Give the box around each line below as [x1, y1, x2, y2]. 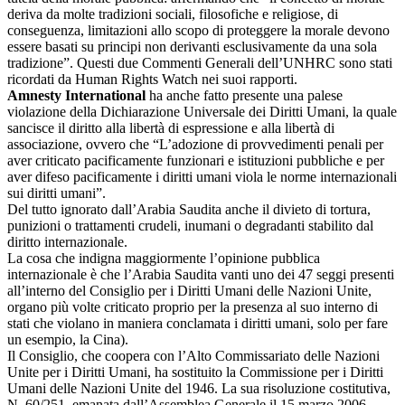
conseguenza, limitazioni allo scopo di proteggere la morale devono [7, 22, 390, 38]
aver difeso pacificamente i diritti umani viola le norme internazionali [7, 168, 397, 184]
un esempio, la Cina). [7, 331, 128, 347]
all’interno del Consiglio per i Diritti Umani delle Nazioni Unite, [7, 282, 372, 298]
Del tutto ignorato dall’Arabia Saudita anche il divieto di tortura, [7, 201, 371, 217]
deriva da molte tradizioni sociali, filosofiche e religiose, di [7, 5, 338, 22]
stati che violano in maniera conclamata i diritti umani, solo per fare [7, 315, 388, 331]
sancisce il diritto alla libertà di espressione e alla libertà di [7, 119, 334, 136]
